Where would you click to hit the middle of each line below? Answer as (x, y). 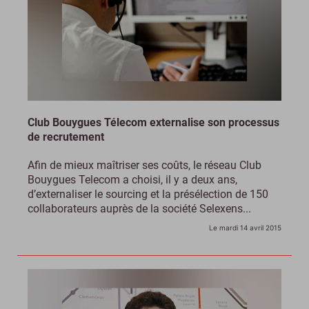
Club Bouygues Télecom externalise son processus (153, 122)
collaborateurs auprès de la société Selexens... (139, 208)
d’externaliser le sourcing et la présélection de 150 (148, 194)
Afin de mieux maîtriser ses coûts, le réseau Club (144, 165)
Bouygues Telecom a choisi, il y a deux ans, (132, 179)
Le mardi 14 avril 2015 (245, 227)
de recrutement (66, 137)
